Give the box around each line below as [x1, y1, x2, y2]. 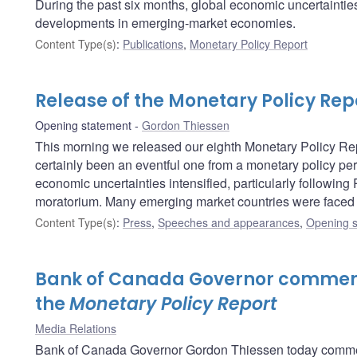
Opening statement [35, 116, 131, 133]
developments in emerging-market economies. [35, 13, 296, 32]
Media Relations [35, 320, 116, 336]
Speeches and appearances [158, 214, 300, 230]
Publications [123, 35, 183, 52]
